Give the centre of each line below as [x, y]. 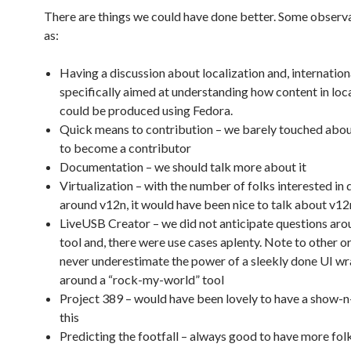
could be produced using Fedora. [146, 110]
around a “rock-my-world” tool [142, 279]
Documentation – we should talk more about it [183, 166]
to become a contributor [125, 148]
